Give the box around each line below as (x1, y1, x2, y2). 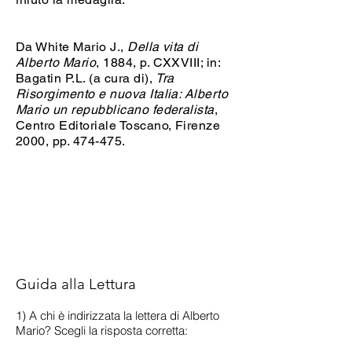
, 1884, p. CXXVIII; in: (96, 55, 221, 70)
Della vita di (127, 39, 199, 54)
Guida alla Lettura (16, 275, 136, 293)
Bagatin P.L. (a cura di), (16, 71, 156, 86)
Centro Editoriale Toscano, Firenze (16, 118, 221, 133)
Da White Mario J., (16, 39, 128, 54)
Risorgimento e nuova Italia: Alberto (16, 86, 229, 101)
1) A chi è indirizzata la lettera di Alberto (16, 308, 219, 323)
